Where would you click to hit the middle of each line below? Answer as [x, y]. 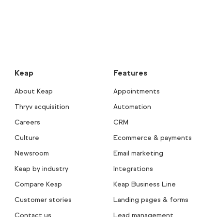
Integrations [133, 169]
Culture [27, 138]
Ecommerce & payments [153, 138]
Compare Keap [38, 184]
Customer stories [43, 200]
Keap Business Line [145, 184]
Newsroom [32, 153]
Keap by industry [41, 169]
